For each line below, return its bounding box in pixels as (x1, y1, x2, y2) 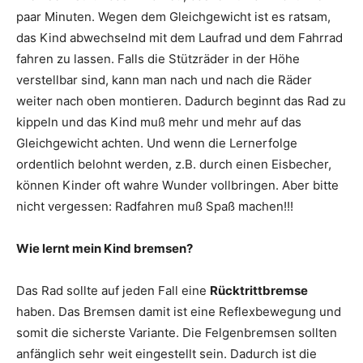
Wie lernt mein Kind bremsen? (16, 241, 193, 256)
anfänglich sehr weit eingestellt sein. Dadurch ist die (16, 346, 317, 361)
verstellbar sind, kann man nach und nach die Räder (16, 72, 312, 88)
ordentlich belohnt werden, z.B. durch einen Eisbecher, (16, 156, 331, 172)
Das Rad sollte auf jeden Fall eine (16, 283, 210, 298)
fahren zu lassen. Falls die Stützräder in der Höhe (16, 51, 300, 66)
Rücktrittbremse (210, 283, 308, 298)
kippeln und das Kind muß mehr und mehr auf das (16, 114, 301, 130)
